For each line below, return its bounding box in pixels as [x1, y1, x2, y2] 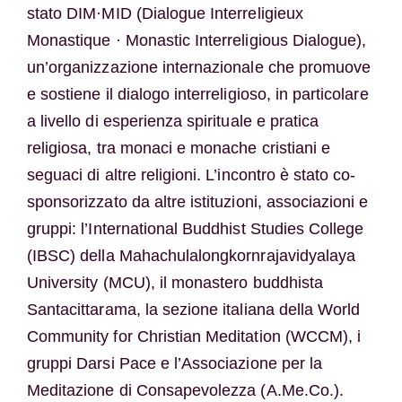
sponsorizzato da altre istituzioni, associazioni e [26, 192, 369, 211]
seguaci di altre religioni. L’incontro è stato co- [26, 165, 356, 184]
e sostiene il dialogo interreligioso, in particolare [26, 84, 369, 103]
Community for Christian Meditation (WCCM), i [26, 327, 362, 345]
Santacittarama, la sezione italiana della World [26, 300, 361, 319]
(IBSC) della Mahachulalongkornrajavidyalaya [26, 246, 356, 265]
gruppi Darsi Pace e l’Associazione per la [26, 354, 323, 372]
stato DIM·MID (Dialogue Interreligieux [26, 4, 303, 22]
